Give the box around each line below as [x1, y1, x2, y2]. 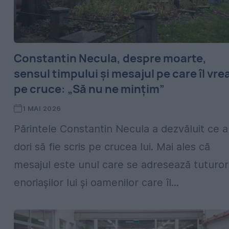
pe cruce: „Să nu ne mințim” [14, 81, 165, 97]
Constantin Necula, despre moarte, [14, 51, 207, 66]
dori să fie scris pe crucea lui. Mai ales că [14, 141, 210, 153]
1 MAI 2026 [22, 104, 61, 112]
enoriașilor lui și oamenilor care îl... [14, 176, 179, 189]
